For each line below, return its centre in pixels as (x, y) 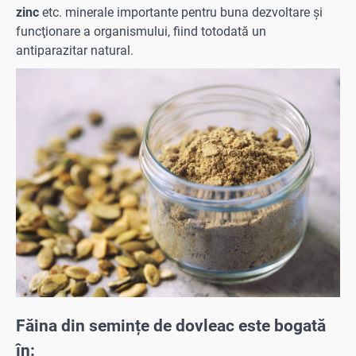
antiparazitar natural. (76, 50)
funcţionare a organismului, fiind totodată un (141, 31)
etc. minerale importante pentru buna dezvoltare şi (181, 12)
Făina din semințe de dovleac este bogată (171, 325)
